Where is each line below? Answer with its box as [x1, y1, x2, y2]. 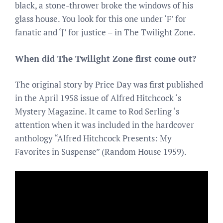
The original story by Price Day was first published [15, 79, 203, 90]
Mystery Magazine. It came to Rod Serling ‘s [15, 106, 179, 117]
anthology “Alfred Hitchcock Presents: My [15, 132, 172, 144]
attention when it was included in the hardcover [15, 119, 194, 130]
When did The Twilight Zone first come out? [15, 52, 196, 64]
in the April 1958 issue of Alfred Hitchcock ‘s [15, 92, 181, 104]
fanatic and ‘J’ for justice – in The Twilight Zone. [15, 26, 196, 38]
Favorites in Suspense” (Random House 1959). [15, 146, 187, 157]
